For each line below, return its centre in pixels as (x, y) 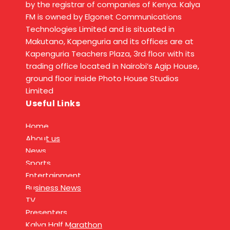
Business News (53, 188)
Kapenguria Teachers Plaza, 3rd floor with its (110, 54)
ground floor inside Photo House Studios (102, 79)
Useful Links (53, 104)
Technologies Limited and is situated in (100, 29)
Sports (38, 163)
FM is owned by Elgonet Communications (104, 17)
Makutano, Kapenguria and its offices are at (110, 42)
